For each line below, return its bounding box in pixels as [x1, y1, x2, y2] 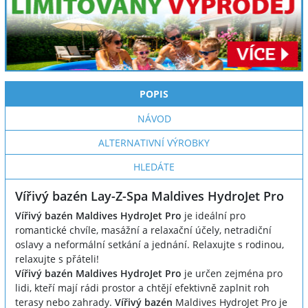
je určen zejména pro [181, 267, 283, 280]
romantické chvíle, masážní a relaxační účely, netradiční [15, 223, 272, 236]
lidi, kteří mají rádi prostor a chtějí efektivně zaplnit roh [15, 281, 269, 294]
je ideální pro [184, 209, 245, 222]
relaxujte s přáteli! [15, 252, 99, 265]
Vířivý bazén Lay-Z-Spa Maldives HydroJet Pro [15, 188, 284, 204]
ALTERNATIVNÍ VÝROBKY [98, 136, 210, 149]
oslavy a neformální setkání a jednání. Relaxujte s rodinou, [15, 238, 284, 251]
